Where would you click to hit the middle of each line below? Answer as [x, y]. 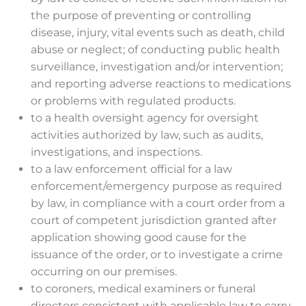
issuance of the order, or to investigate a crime [157, 254]
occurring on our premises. [104, 272]
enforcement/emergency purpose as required [156, 186]
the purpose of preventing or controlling [141, 15]
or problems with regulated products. [133, 101]
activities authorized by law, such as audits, [147, 135]
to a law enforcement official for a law [131, 169]
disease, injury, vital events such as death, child [158, 32]
